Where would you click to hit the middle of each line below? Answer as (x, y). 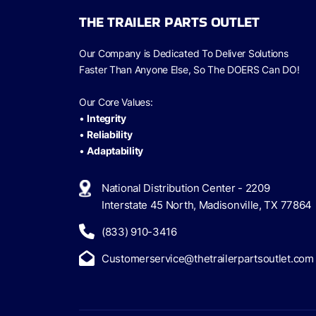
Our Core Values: (116, 102)
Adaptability (115, 151)
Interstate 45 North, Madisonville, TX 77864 (207, 205)
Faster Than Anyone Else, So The (153, 69)
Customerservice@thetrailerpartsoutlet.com (208, 259)
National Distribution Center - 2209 (186, 188)
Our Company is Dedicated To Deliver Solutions (184, 53)
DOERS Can (255, 69)
